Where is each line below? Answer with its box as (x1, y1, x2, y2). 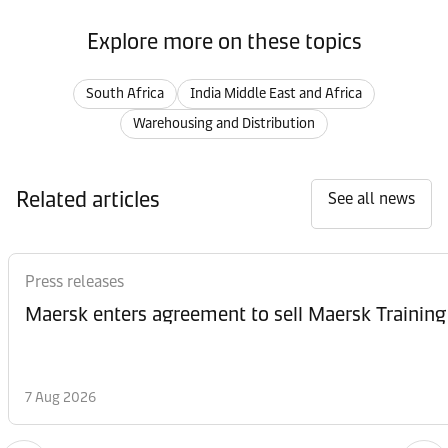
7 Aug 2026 (25, 389, 96, 406)
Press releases (25, 272, 124, 291)
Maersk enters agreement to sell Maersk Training (25, 302, 446, 326)
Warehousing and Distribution (133, 115, 315, 132)
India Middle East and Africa (190, 85, 362, 102)
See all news (328, 189, 415, 208)
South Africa (86, 85, 164, 102)
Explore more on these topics (86, 28, 362, 55)
